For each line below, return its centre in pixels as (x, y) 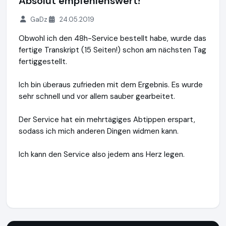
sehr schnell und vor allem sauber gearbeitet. (97, 96)
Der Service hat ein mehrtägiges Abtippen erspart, (107, 120)
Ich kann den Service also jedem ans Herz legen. (102, 154)
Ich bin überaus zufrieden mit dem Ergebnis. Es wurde (111, 85)
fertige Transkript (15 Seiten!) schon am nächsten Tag (112, 50)
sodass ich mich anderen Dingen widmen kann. (99, 131)
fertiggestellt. (43, 62)
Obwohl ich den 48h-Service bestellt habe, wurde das (112, 38)
